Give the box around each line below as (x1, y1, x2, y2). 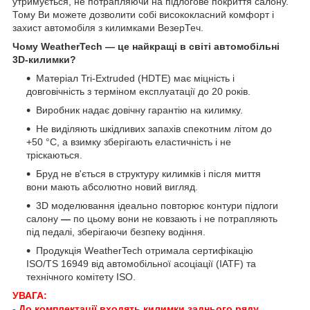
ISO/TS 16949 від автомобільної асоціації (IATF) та (26, 258, 256, 270)
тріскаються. (26, 149, 82, 161)
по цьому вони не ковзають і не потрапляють (71, 213, 277, 225)
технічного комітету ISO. (26, 271, 136, 283)
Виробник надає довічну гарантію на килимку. (36, 104, 243, 116)
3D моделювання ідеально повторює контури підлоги (36, 200, 278, 212)
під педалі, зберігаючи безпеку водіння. (26, 226, 206, 238)
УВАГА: (12, 290, 47, 302)
